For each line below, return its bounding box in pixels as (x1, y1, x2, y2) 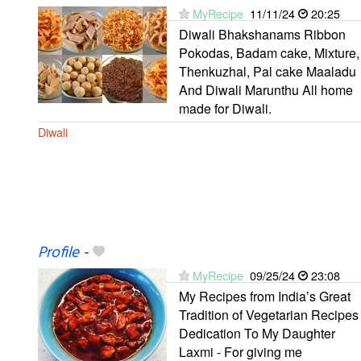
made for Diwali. (179, 98, 272, 118)
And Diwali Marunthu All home (179, 80, 353, 99)
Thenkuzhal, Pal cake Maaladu (179, 61, 356, 81)
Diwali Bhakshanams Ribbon (179, 24, 346, 44)
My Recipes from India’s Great (179, 286, 351, 305)
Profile (38, 240, 79, 265)
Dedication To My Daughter (179, 323, 335, 342)
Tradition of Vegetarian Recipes (179, 305, 359, 324)
